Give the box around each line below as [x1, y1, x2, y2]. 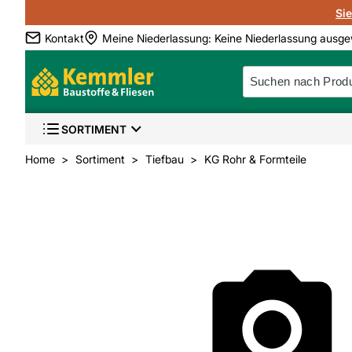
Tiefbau [145, 152, 184, 166]
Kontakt [45, 31, 84, 45]
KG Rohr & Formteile [204, 152, 306, 166]
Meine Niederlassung [102, 31, 208, 45]
